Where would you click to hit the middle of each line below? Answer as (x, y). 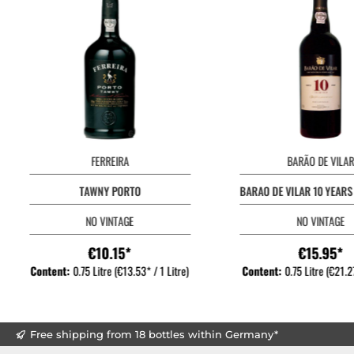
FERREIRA (110, 161)
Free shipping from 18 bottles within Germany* (154, 334)
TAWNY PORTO (110, 191)
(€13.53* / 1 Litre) (152, 271)
